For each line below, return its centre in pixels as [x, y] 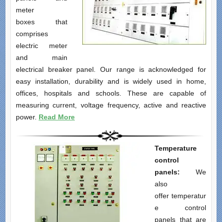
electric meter [42, 46]
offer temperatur [180, 196]
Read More [56, 117]
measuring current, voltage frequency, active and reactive [111, 105]
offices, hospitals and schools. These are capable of [111, 93]
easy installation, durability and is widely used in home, [111, 82]
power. [27, 117]
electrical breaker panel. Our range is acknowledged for [111, 70]
